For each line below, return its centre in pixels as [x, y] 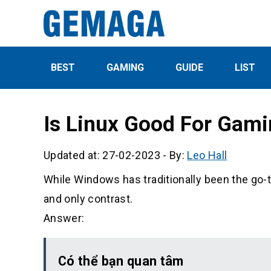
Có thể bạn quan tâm [121, 261]
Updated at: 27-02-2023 [102, 155]
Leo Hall [207, 155]
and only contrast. [88, 198]
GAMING [125, 67]
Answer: [64, 218]
